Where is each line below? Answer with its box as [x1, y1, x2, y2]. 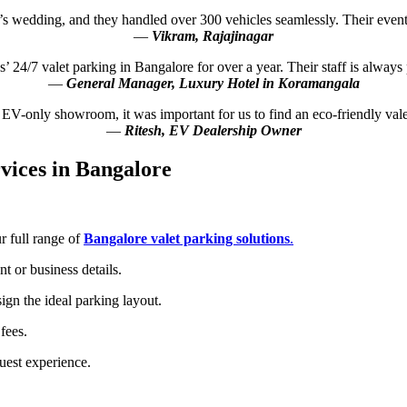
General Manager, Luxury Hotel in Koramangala [65, 74, 360, 91]
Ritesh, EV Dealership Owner [124, 122, 302, 138]
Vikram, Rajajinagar [152, 27, 273, 44]
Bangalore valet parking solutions [84, 230, 290, 246]
